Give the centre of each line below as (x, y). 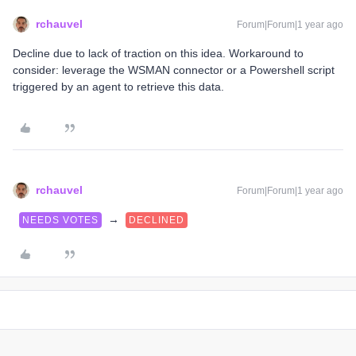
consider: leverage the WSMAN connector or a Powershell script (174, 70)
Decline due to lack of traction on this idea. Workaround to (158, 53)
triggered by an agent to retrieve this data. (118, 87)
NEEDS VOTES (60, 220)
